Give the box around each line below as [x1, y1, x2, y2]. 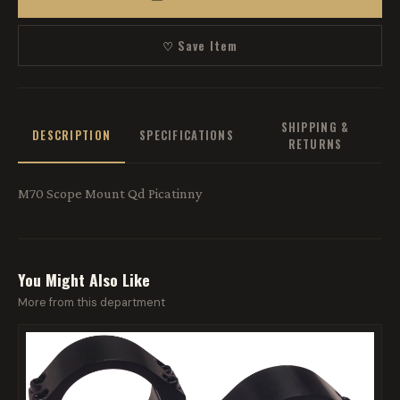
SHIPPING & [280, 118, 350, 136]
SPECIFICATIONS [139, 127, 234, 145]
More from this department [18, 294, 165, 310]
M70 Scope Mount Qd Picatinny [18, 185, 202, 201]
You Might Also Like [18, 267, 150, 291]
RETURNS [287, 135, 343, 153]
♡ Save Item [162, 36, 237, 54]
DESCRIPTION [32, 127, 112, 145]
